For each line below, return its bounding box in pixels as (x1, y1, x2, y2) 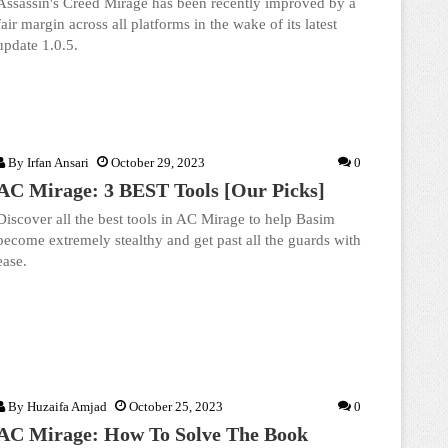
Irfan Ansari (27, 155, 89, 170)
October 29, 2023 (111, 155, 205, 170)
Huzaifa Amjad (27, 399, 107, 414)
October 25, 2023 (129, 399, 223, 414)
